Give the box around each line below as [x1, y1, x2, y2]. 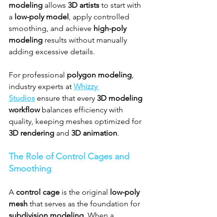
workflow [9, 105, 40, 115]
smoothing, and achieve [9, 24, 93, 33]
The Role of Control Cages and [9, 151, 132, 162]
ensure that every [35, 93, 97, 103]
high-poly [93, 24, 128, 33]
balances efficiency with [40, 105, 125, 115]
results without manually [43, 35, 129, 45]
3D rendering [9, 128, 54, 138]
